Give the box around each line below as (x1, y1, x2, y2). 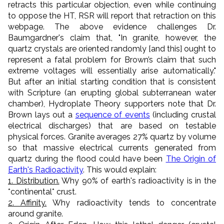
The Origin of (165, 153, 216, 163)
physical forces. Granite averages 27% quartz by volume (8, 131, 216, 141)
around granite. (8, 208, 63, 218)
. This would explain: (83, 164, 156, 174)
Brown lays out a (8, 109, 75, 119)
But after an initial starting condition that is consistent (8, 76, 216, 86)
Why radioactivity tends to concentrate (46, 197, 216, 207)
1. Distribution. (8, 175, 59, 185)
